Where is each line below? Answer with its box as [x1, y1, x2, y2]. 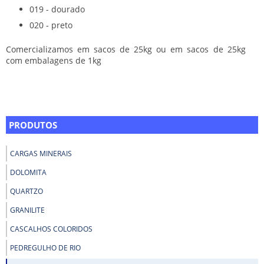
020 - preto [29, 19, 72, 31]
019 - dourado [29, 3, 85, 15]
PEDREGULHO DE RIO [10, 242, 81, 253]
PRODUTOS [9, 118, 57, 131]
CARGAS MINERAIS [10, 148, 72, 159]
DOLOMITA [10, 167, 47, 177]
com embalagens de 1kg [6, 54, 101, 66]
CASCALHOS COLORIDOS [10, 223, 93, 234]
